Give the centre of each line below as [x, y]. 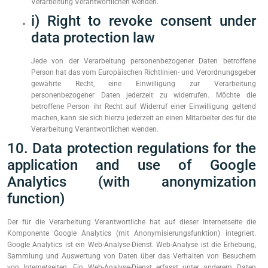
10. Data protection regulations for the [132, 148]
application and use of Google [132, 165]
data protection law [93, 38]
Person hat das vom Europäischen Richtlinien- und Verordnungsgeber [144, 72]
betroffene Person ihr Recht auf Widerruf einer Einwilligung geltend [144, 106]
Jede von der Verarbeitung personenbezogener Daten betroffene [144, 61]
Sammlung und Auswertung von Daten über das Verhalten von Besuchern [132, 256]
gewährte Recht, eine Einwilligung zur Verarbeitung [144, 84]
